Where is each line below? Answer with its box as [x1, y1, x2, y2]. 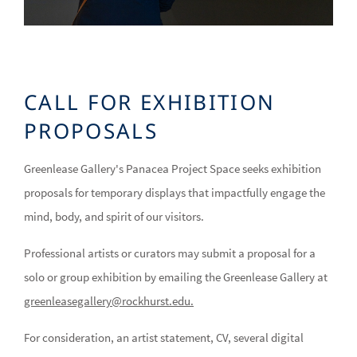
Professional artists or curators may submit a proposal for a [24, 245, 316, 261]
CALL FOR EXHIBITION [24, 87, 276, 116]
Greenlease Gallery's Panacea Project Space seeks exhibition [24, 160, 321, 176]
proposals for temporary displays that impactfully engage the [24, 184, 325, 200]
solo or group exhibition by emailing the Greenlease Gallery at [24, 269, 328, 284]
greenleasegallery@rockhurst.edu [24, 292, 190, 308]
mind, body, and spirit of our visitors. [24, 208, 204, 224]
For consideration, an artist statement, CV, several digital [24, 329, 304, 345]
